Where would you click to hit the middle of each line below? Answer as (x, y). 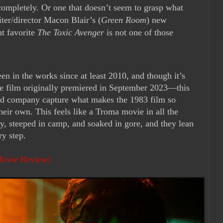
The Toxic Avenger (71, 32)
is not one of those (139, 32)
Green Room (124, 20)
